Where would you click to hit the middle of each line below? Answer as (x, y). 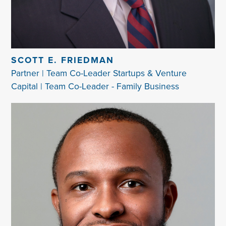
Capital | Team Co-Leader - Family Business (95, 86)
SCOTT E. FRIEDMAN (63, 60)
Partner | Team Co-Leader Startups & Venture (99, 73)
